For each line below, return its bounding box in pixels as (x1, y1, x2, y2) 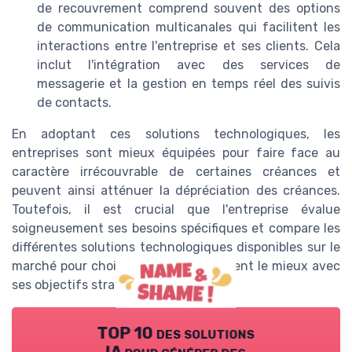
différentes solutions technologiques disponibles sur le (12, 240, 340, 255)
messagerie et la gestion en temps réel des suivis (37, 76, 340, 92)
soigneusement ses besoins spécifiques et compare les (12, 221, 340, 236)
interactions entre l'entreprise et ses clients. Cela (37, 38, 340, 54)
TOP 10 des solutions (97, 323, 255, 343)
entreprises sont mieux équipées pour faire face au (12, 145, 340, 161)
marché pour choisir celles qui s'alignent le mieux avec (12, 258, 340, 274)
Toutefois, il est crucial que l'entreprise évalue (12, 202, 340, 218)
